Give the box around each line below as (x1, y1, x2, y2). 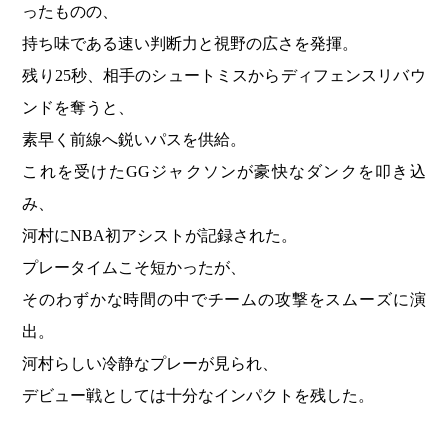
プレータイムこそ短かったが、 (22, 259, 247, 277)
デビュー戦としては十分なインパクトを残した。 (22, 387, 375, 405)
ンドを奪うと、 (22, 99, 135, 117)
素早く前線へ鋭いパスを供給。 (22, 131, 247, 149)
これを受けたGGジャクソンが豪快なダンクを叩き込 (22, 163, 426, 181)
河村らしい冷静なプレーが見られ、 (22, 355, 279, 373)
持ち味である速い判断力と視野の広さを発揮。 (22, 35, 359, 53)
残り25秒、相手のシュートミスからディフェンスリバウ (22, 67, 426, 85)
